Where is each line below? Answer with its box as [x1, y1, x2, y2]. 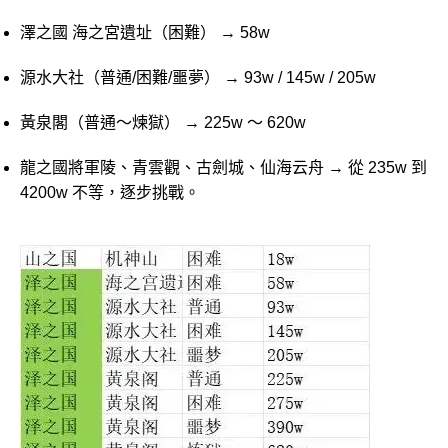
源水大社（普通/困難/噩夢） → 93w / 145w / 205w [20, 68, 376, 86]
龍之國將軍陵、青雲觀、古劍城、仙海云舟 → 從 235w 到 [20, 158, 427, 176]
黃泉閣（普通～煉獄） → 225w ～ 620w [20, 113, 306, 131]
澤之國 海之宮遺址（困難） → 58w [20, 23, 270, 41]
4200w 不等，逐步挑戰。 [20, 183, 200, 201]
